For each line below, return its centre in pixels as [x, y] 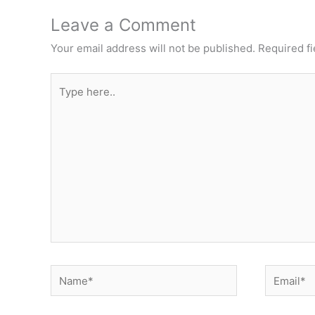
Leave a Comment [123, 25]
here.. [64, 101]
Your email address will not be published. [153, 48]
